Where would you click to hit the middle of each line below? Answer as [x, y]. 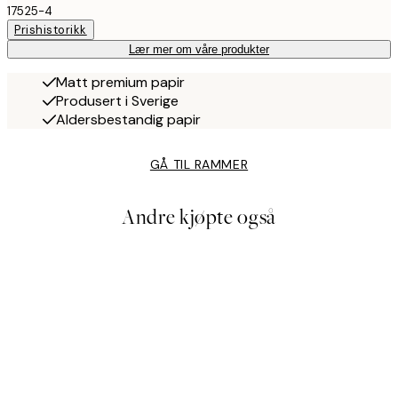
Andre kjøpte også [199, 218]
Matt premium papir [120, 83]
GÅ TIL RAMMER [199, 165]
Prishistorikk [51, 30]
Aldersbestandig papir [128, 120]
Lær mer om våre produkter [199, 50]
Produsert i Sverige [117, 101]
